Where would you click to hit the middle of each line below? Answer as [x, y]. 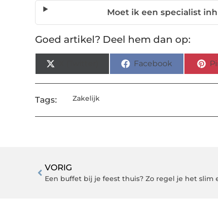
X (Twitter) [79, 64]
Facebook [153, 64]
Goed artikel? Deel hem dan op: [113, 40]
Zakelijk [86, 99]
